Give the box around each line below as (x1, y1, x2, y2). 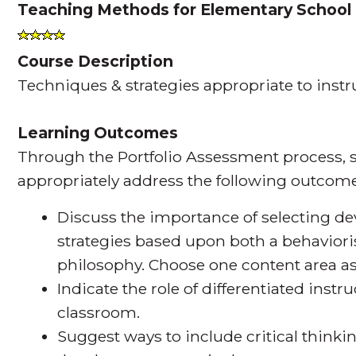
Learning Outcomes (17, 122, 179, 142)
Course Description (17, 51, 174, 71)
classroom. (57, 302, 141, 322)
